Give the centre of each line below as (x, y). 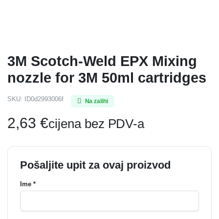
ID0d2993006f (44, 99)
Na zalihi (97, 101)
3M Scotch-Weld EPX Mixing (102, 61)
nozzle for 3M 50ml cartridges (107, 78)
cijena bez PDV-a (96, 124)
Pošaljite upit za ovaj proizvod (95, 165)
